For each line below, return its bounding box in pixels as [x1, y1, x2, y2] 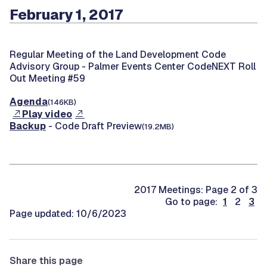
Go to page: [165, 195, 220, 208]
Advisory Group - [10, 60, 88, 73]
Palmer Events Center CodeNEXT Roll [88, 60, 256, 73]
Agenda [10, 95, 48, 108]
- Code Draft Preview [46, 120, 142, 132]
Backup [10, 120, 46, 132]
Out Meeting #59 [10, 72, 85, 85]
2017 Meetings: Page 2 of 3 [134, 184, 257, 196]
